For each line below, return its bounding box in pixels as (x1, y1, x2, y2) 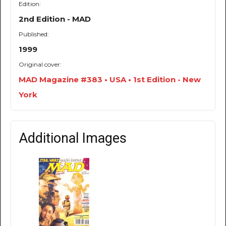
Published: (19, 30, 49, 38)
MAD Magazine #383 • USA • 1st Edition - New (19, 75, 201, 85)
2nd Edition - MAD (19, 14, 91, 24)
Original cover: (19, 61, 62, 69)
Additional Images (19, 130, 127, 147)
